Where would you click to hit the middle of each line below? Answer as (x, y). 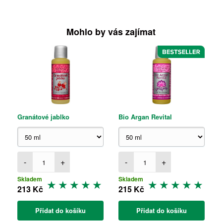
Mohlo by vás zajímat (111, 32)
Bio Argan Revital (145, 117)
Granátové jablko (43, 117)
